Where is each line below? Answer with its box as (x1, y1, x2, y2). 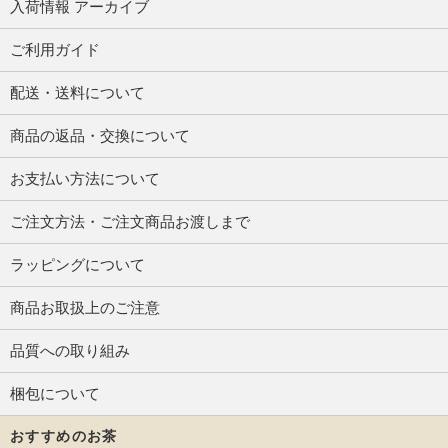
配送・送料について (10, 84, 145, 102)
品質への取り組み (10, 342, 130, 360)
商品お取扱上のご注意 (10, 299, 160, 317)
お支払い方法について (10, 170, 160, 188)
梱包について (10, 385, 100, 403)
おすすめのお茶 (10, 428, 118, 445)
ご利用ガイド (10, 41, 100, 59)
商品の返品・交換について (10, 127, 190, 145)
